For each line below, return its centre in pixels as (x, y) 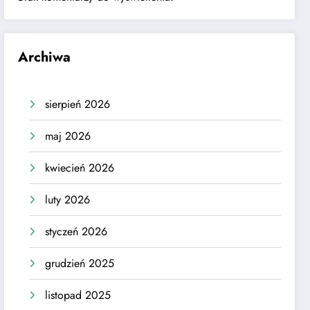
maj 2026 (68, 136)
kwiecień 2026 (80, 167)
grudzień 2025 (80, 263)
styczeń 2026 (76, 231)
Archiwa (45, 57)
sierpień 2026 (78, 104)
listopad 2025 (78, 295)
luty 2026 (68, 199)
